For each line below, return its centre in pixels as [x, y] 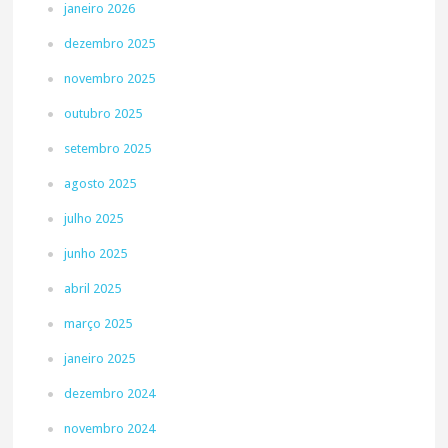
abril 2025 [93, 288]
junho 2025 [96, 253]
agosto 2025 [100, 183]
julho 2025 [94, 218]
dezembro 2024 [110, 393]
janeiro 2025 [100, 358]
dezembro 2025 [110, 43]
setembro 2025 [108, 148]
